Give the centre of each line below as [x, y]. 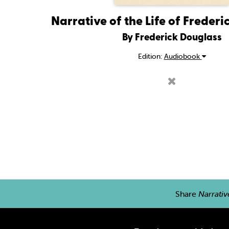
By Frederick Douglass [172, 37]
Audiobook [183, 56]
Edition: [151, 56]
